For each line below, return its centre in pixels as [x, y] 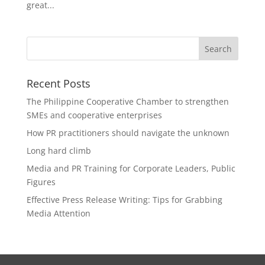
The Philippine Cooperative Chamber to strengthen [127, 101]
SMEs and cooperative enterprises [95, 115]
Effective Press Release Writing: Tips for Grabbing [124, 200]
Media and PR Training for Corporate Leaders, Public [131, 168]
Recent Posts [58, 83]
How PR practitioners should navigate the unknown [128, 133]
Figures [41, 182]
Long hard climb [59, 151]
